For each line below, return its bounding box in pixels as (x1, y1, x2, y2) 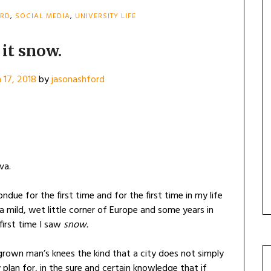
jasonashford (51, 72, 105, 88)
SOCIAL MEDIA (15, 10, 70, 22)
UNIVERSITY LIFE (75, 10, 136, 22)
